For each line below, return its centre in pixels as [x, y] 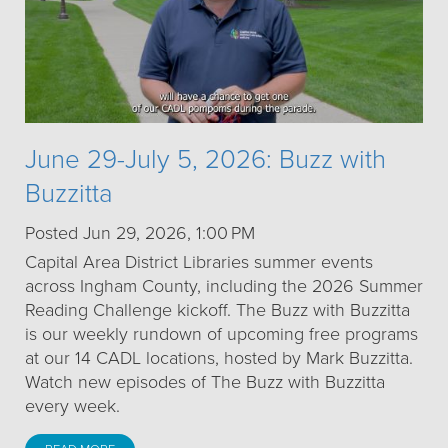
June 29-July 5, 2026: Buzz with [205, 160]
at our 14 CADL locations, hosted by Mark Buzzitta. [219, 358]
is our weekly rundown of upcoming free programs [221, 334]
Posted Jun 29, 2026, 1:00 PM [140, 233]
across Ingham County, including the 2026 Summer [224, 286]
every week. [72, 406]
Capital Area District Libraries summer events [199, 262]
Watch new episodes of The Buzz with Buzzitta [205, 382]
